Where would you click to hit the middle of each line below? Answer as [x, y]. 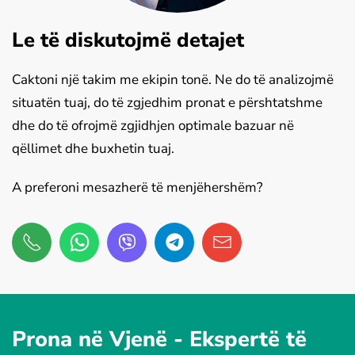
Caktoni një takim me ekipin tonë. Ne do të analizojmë [173, 79]
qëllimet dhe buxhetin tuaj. [93, 148]
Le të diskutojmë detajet [128, 40]
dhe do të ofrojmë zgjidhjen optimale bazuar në [153, 125]
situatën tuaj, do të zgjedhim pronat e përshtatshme [167, 102]
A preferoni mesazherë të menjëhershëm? [137, 187]
